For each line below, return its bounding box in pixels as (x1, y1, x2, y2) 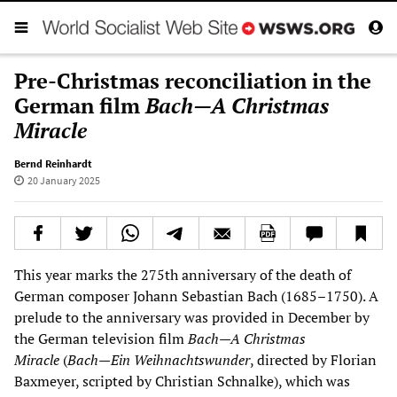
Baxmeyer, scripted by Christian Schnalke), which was (14, 370, 350, 391)
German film (14, 90, 145, 120)
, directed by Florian (250, 349, 377, 370)
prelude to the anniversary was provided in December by (14, 307, 370, 327)
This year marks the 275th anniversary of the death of (14, 264, 351, 284)
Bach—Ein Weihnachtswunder (67, 349, 250, 370)
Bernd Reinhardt (14, 156, 92, 170)
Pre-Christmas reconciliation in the (14, 66, 371, 95)
